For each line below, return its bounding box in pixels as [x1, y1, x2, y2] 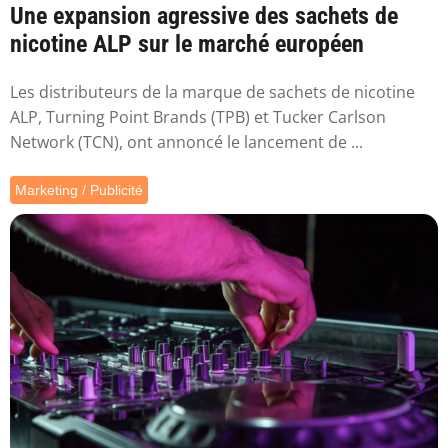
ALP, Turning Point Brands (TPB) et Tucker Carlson [10, 105, 386, 128]
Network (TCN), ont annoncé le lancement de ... [10, 130, 363, 153]
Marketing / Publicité [15, 181, 143, 198]
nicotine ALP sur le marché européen [10, 29, 364, 58]
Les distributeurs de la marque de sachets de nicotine [10, 80, 415, 103]
